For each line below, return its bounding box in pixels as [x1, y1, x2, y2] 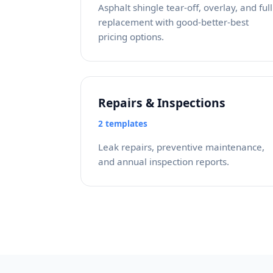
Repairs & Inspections [98, 94, 225, 111]
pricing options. [98, 30, 164, 43]
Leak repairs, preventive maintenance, [98, 141, 264, 153]
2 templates [98, 118, 147, 129]
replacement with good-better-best [98, 16, 249, 28]
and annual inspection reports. [98, 155, 229, 168]
